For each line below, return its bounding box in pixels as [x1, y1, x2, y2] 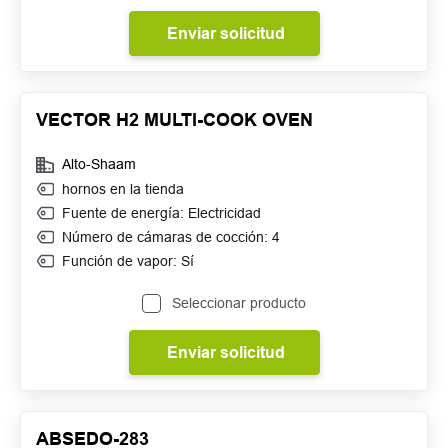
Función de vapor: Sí [62, 253, 194, 269]
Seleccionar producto [172, 295, 306, 311]
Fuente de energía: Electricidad [62, 205, 261, 221]
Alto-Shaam [62, 156, 136, 172]
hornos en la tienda [62, 181, 184, 197]
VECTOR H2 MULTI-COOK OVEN [36, 109, 313, 130]
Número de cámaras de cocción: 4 [62, 229, 280, 245]
